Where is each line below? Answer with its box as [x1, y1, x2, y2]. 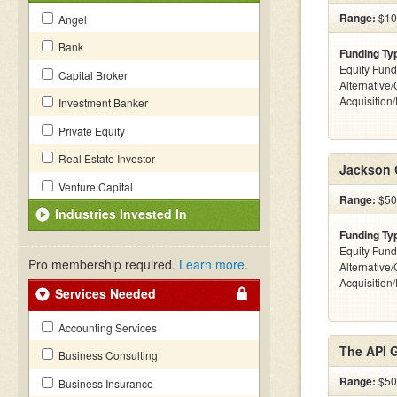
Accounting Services [56, 320, 157, 335]
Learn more [179, 255, 245, 273]
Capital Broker [56, 67, 128, 82]
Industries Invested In [55, 205, 187, 222]
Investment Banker [56, 95, 148, 110]
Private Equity [56, 123, 125, 138]
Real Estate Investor [56, 151, 155, 166]
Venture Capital [56, 179, 133, 194]
